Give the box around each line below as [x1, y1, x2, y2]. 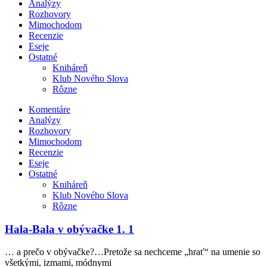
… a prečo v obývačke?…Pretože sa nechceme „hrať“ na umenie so [5, 247, 260, 257]
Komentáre [29, 104, 70, 114]
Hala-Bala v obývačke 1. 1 [5, 222, 134, 235]
